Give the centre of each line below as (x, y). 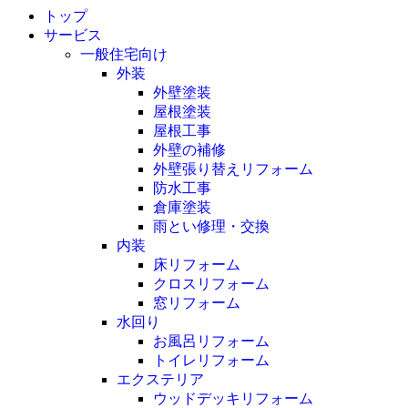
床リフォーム (197, 264)
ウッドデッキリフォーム (233, 398)
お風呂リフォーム (211, 341)
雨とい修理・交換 (211, 226)
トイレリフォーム (211, 360)
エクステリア (160, 379)
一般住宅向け (124, 54)
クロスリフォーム (211, 283)
